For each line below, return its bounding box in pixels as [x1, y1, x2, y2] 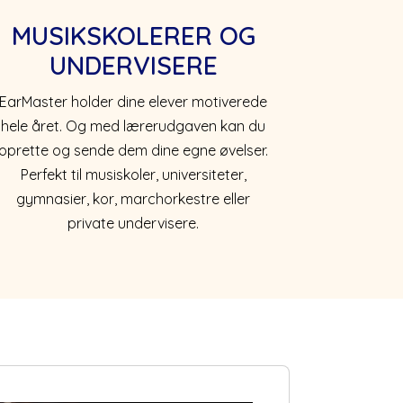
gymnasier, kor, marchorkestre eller [16, 189, 250, 208]
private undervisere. [67, 213, 199, 232]
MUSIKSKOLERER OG [11, 19, 255, 51]
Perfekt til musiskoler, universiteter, [20, 165, 246, 184]
